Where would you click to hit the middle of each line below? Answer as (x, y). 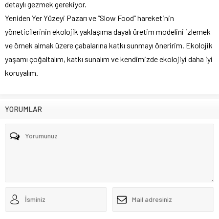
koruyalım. (22, 72)
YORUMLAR (23, 109)
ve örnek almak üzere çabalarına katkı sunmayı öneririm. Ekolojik (109, 45)
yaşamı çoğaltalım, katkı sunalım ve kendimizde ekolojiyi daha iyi (109, 59)
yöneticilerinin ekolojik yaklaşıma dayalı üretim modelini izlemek (108, 31)
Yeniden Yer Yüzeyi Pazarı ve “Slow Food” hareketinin (89, 18)
